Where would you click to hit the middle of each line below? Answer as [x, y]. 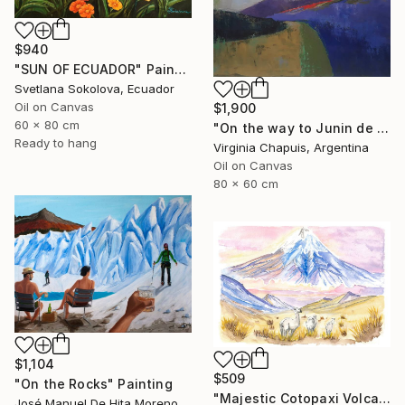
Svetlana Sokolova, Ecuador [94, 89]
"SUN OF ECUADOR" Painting [181, 70]
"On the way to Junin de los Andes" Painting [382, 127]
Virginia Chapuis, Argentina [291, 147]
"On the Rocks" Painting [94, 383]
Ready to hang [56, 143]
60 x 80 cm [47, 125]
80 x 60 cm [246, 183]
